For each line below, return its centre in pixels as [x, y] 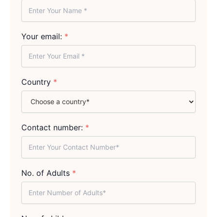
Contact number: [53, 127]
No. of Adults [47, 173]
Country [37, 82]
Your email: [43, 36]
